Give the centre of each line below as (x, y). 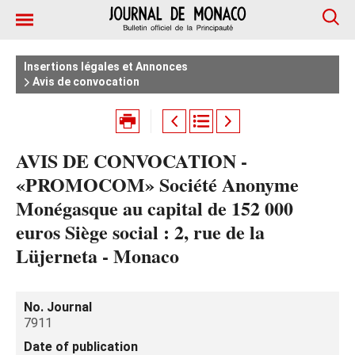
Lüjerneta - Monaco (97, 256)
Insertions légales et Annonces (106, 67)
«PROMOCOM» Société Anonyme (157, 184)
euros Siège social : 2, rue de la (140, 232)
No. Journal (58, 307)
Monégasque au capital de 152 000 (155, 208)
